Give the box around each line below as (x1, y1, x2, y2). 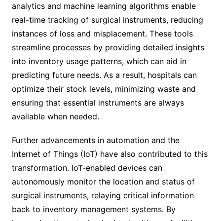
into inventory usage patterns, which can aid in (11, 56, 186, 66)
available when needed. (11, 111, 99, 121)
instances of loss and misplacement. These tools (11, 28, 193, 38)
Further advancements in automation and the (11, 135, 180, 145)
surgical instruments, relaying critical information (11, 190, 194, 200)
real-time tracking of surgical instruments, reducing (11, 14, 203, 25)
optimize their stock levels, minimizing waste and (11, 83, 196, 94)
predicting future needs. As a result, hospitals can (11, 70, 197, 80)
